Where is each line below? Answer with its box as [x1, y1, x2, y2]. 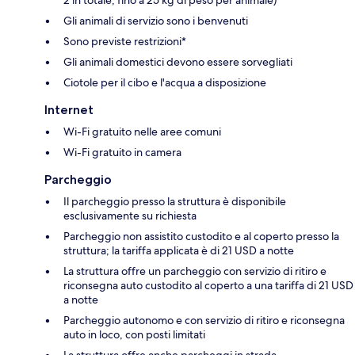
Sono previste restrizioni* [63, 33, 186, 48]
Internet [44, 101, 94, 117]
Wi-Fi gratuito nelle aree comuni [63, 124, 221, 139]
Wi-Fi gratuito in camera [63, 144, 181, 159]
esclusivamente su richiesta [63, 208, 197, 223]
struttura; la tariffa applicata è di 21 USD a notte [63, 242, 294, 258]
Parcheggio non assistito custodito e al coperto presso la [63, 228, 339, 243]
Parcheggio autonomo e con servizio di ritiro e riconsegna [63, 312, 345, 327]
